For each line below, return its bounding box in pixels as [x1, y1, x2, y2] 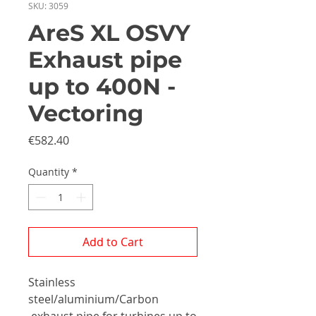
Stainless [28, 274, 75, 290]
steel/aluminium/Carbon [28, 291, 159, 307]
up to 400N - [28, 73, 176, 100]
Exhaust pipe [28, 46, 182, 73]
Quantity [28, 165, 69, 178]
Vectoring [28, 99, 143, 127]
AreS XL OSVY [28, 19, 190, 47]
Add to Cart [83, 234, 143, 250]
